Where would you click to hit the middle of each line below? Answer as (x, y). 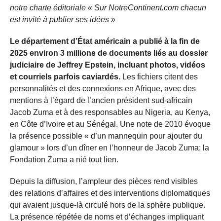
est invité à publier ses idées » (63, 19)
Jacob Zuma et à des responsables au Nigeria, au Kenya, (110, 112)
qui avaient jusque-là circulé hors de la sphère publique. (108, 205)
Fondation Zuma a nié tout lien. (64, 159)
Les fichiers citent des (160, 76)
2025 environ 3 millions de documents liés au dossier (109, 53)
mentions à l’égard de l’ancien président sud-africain (101, 100)
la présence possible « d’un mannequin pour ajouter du (106, 136)
